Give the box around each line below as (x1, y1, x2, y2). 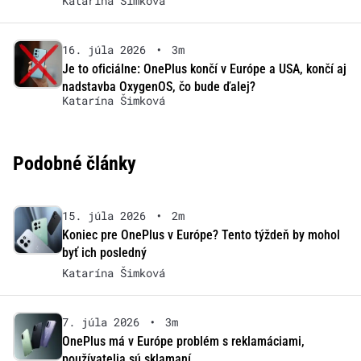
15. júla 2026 (61, 208, 146, 224)
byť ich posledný (61, 245, 147, 261)
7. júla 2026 (61, 314, 139, 330)
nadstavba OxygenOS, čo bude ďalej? (61, 79, 255, 95)
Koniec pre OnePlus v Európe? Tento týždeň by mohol (61, 227, 340, 243)
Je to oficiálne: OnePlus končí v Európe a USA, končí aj (61, 61, 346, 77)
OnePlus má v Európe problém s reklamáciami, (61, 334, 305, 350)
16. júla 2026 (61, 42, 146, 58)
